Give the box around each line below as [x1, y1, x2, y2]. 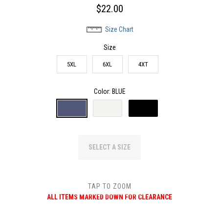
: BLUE [109, 87, 126, 95]
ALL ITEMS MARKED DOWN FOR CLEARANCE [47, 193, 172, 201]
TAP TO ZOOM [88, 182, 131, 190]
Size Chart [105, 25, 133, 33]
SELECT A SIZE [88, 143, 131, 151]
